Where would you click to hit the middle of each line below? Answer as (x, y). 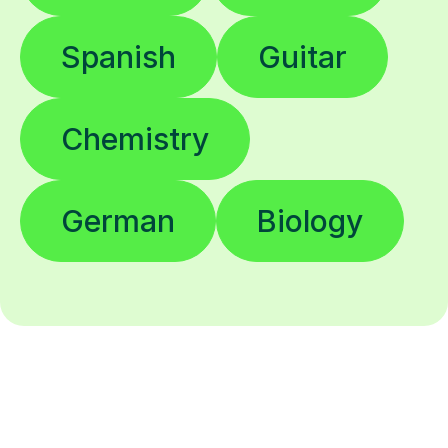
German (118, 221)
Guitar (302, 57)
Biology (310, 221)
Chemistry (135, 139)
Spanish (118, 57)
